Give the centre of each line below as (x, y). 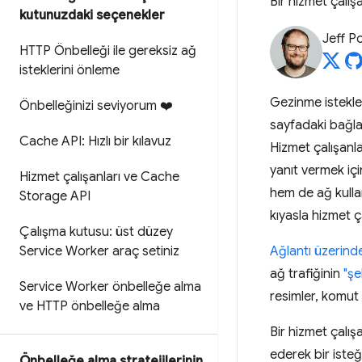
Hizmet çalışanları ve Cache (99, 177)
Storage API (55, 196)
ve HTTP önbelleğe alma (90, 306)
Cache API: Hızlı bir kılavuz (95, 141)
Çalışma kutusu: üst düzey (96, 232)
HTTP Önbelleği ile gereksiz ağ (108, 51)
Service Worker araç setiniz (99, 251)
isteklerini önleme (69, 70)
